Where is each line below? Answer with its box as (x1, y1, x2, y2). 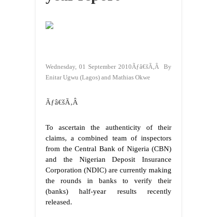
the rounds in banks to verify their (46, 177, 171, 185)
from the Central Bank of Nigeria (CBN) (46, 145, 171, 153)
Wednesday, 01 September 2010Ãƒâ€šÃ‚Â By (46, 63, 171, 71)
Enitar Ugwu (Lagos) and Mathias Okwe (46, 74, 150, 81)
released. (46, 198, 72, 206)
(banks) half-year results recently (46, 187, 171, 196)
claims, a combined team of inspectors (46, 134, 171, 142)
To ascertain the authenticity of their (46, 124, 171, 132)
